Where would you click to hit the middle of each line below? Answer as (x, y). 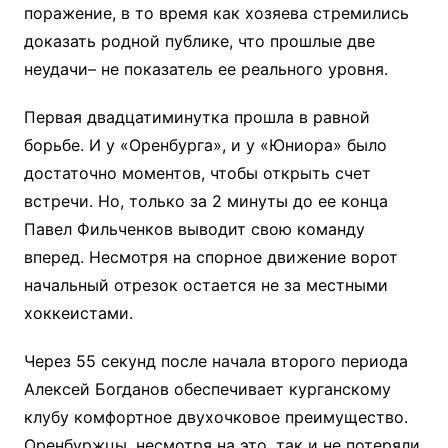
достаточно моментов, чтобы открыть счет (197, 173)
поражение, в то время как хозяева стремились (216, 13)
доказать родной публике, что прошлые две (199, 41)
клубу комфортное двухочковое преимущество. (215, 417)
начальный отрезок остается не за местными (205, 285)
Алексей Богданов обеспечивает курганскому (207, 389)
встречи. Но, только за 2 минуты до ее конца (205, 201)
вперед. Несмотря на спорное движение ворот (210, 257)
